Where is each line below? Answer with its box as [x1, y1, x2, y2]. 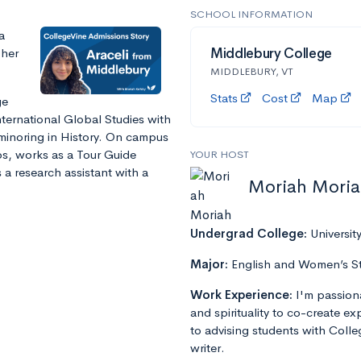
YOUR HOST [190, 147, 249, 162]
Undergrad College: [190, 226, 310, 242]
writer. [190, 340, 225, 356]
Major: [190, 256, 231, 272]
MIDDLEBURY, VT [210, 64, 293, 79]
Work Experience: [190, 287, 296, 303]
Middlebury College [210, 45, 332, 63]
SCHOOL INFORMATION [190, 7, 313, 22]
